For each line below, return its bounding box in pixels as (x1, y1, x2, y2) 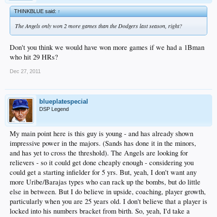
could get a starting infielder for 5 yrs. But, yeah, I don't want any (10, 167, 197, 177)
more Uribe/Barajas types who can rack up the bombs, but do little (10, 177, 201, 186)
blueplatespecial (39, 97, 88, 105)
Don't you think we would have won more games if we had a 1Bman (10, 42, 204, 52)
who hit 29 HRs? (10, 52, 58, 62)
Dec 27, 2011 (10, 68, 41, 74)
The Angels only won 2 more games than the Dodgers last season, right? (15, 22, 182, 30)
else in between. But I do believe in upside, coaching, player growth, (10, 186, 206, 196)
